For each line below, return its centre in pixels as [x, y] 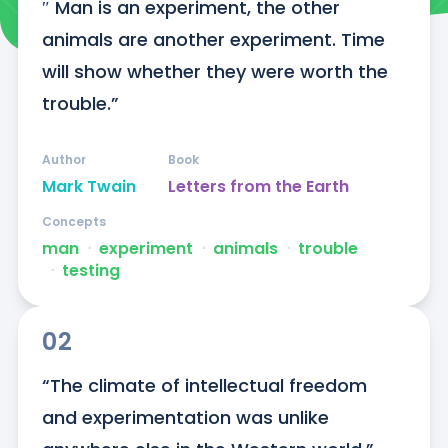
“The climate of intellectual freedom [204, 386]
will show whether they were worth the [214, 72]
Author [63, 160]
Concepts [73, 222]
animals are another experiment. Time [213, 40]
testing [90, 271]
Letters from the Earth [258, 187]
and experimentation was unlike [185, 418]
